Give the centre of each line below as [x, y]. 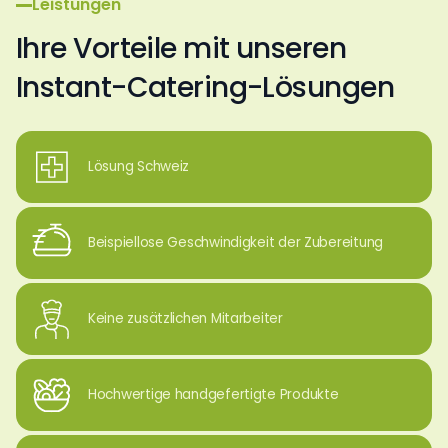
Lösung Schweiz [139, 166]
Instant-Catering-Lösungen [205, 87]
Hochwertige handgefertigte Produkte [213, 394]
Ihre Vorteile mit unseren [181, 48]
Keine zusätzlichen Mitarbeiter [185, 318]
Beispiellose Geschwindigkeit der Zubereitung [236, 242]
